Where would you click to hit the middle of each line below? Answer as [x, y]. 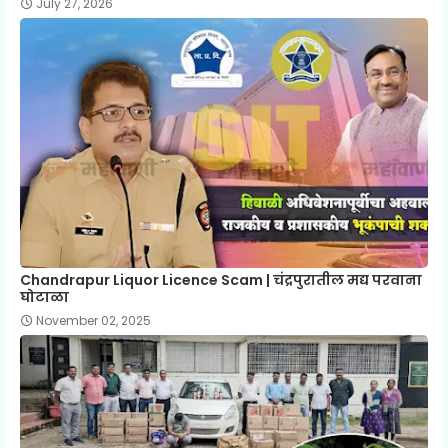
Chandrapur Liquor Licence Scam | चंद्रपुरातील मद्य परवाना [221, 280]
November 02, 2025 [93, 321]
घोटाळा [44, 297]
